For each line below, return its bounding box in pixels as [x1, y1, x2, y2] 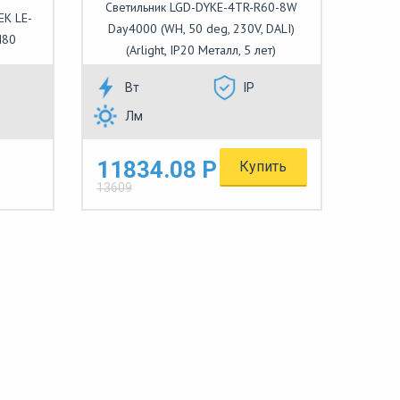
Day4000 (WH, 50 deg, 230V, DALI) [107, 21, 295, 37]
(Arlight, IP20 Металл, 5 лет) [126, 42, 277, 58]
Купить [239, 158, 287, 175]
